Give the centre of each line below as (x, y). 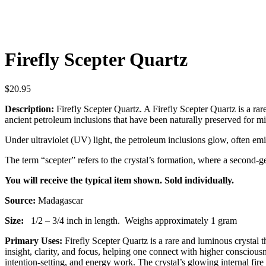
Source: (21, 200)
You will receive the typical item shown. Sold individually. (119, 180)
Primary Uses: (35, 240)
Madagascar (61, 200)
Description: (31, 109)
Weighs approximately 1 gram (181, 220)
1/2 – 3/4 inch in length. (75, 220)
